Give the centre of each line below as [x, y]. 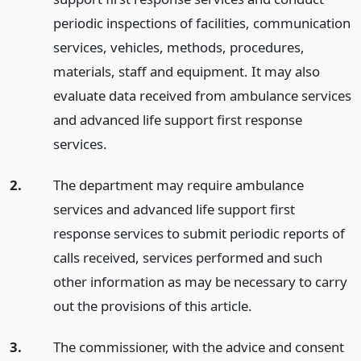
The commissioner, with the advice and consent [198, 346]
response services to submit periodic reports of [199, 233]
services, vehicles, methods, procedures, [178, 47]
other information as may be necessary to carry [200, 281]
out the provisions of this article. [152, 305]
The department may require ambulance [178, 185]
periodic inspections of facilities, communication [201, 23]
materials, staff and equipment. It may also [186, 71]
